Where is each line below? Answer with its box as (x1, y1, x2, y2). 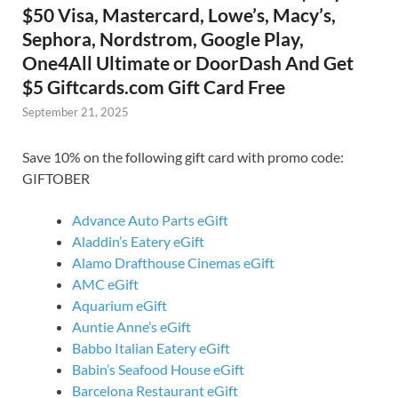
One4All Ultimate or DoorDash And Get (22, 52, 354, 75)
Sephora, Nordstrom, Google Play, (22, 28, 304, 51)
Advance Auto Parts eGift (72, 211, 228, 229)
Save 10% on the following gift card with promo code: (22, 148, 344, 166)
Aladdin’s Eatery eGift (72, 233, 204, 251)
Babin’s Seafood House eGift (72, 361, 244, 378)
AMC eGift (72, 275, 139, 293)
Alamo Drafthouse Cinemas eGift (72, 254, 275, 272)
